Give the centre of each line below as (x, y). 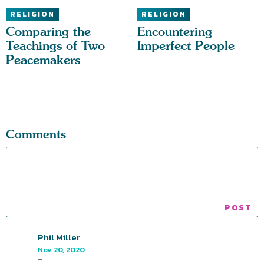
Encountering (174, 32)
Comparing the (48, 32)
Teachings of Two (55, 46)
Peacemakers (43, 60)
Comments (36, 134)
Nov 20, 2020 (61, 250)
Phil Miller (59, 237)
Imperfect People (186, 46)
